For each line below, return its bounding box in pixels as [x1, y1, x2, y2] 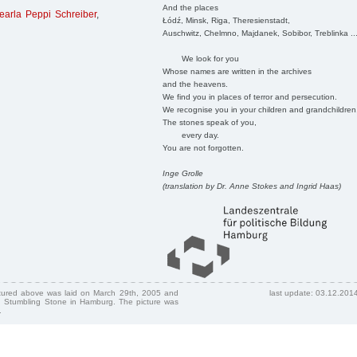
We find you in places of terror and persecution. [162, 92, 337, 101]
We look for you [162, 53, 239, 63]
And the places [162, 2, 218, 12]
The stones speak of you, [162, 117, 257, 127]
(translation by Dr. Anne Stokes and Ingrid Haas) [162, 181, 341, 190]
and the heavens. [162, 79, 228, 88]
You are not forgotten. [162, 143, 244, 152]
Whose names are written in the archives [162, 66, 312, 76]
